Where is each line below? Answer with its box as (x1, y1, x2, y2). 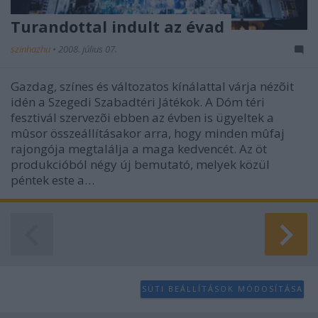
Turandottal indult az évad (11, 15, 224, 37)
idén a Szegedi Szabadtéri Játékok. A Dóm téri (11, 93, 265, 110)
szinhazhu (11, 42, 53, 55)
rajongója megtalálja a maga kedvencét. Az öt (11, 140, 267, 157)
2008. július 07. (58, 42, 117, 55)
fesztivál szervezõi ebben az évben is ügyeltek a (11, 109, 274, 126)
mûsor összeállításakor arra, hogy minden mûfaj (11, 124, 285, 141)
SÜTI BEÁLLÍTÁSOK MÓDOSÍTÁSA (141, 283, 303, 294)
